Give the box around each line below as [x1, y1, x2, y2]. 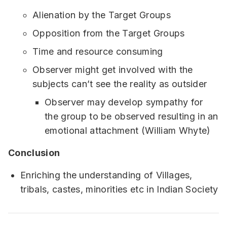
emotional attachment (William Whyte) [45, 125, 211, 136]
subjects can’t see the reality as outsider [32, 79, 207, 90]
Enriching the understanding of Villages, [20, 170, 193, 181]
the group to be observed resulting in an [45, 111, 218, 122]
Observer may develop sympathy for [45, 97, 203, 108]
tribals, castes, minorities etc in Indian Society [20, 184, 218, 195]
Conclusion [8, 147, 60, 159]
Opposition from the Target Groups [32, 28, 185, 39]
